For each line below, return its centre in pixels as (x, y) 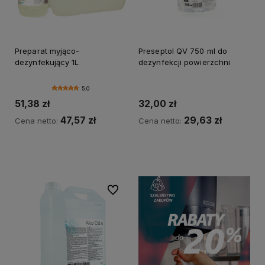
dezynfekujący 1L (47, 62)
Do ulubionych (132, 190)
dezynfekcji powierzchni (185, 62)
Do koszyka (194, 150)
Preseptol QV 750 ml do (183, 51)
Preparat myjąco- (47, 51)
